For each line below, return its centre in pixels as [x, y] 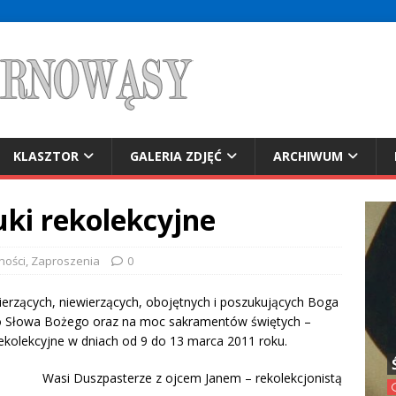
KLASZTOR [46, 156]
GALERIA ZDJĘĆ [176, 156]
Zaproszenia [65, 261]
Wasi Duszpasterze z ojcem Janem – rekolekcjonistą [193, 378]
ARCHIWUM [308, 156]
